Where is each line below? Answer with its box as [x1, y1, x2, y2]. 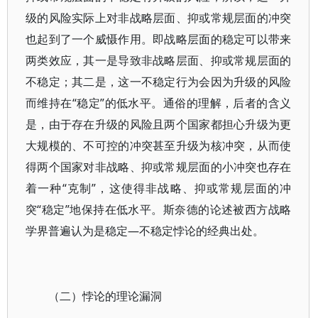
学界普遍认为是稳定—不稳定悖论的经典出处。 [26, 223, 264, 238]
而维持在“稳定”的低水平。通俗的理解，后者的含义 [26, 95, 292, 111]
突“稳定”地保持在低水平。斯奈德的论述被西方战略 [26, 202, 292, 217]
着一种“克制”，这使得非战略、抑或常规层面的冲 [26, 180, 292, 196]
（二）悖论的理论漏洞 [48, 288, 162, 304]
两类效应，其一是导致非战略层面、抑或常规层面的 [26, 53, 292, 68]
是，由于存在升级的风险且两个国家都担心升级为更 [26, 116, 292, 132]
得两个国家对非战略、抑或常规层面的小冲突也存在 [26, 159, 292, 175]
